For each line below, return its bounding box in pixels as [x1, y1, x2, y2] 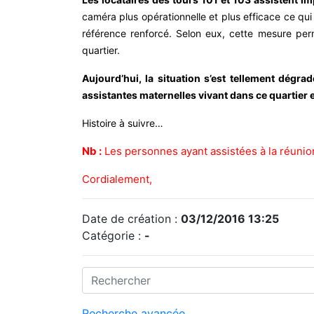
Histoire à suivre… [82, 116, 163, 129]
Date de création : [82, 211, 181, 226]
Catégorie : [82, 228, 144, 243]
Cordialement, [82, 172, 152, 186]
